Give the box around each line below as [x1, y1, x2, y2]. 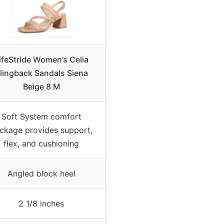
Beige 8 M [22, 81, 60, 91]
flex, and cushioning [3, 138, 79, 148]
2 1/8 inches [18, 198, 64, 208]
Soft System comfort [1, 111, 81, 121]
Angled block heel [7, 168, 75, 178]
